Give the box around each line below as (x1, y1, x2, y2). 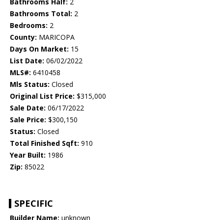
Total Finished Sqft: (10, 138, 79, 148)
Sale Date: (10, 103, 46, 113)
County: (10, 32, 37, 42)
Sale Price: (10, 115, 46, 125)
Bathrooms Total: (10, 9, 72, 19)
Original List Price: (10, 91, 75, 101)
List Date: (10, 56, 44, 66)
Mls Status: (10, 80, 50, 89)
